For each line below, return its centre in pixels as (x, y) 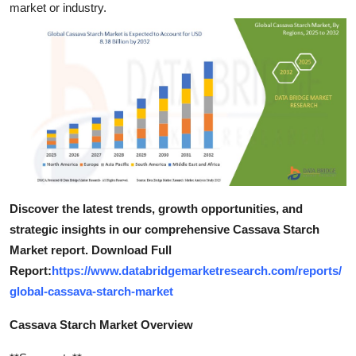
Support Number (62, 91)
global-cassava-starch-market (91, 292)
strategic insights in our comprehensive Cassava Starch (164, 230)
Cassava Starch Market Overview (101, 325)
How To (35, 52)
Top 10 (32, 14)
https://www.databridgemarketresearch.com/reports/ (197, 271)
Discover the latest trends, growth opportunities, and (156, 209)
